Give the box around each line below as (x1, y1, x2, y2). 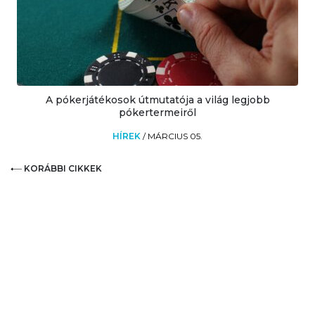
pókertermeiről (119, 105, 196, 119)
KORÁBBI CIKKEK (23, 162, 102, 174)
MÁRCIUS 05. (148, 130, 202, 141)
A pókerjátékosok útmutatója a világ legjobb (45, 93, 270, 106)
